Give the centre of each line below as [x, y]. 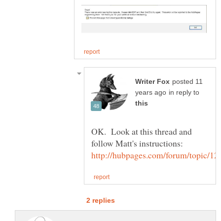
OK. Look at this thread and [142, 131]
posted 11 [187, 82]
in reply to [184, 93]
